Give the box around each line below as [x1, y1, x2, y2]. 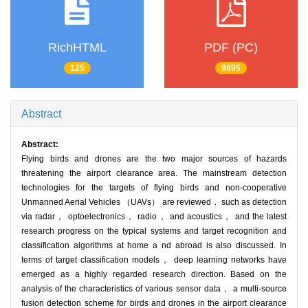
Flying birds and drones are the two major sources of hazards [21, 154, 287, 164]
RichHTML [47, 40, 107, 54]
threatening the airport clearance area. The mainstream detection [21, 168, 287, 179]
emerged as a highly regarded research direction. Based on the [21, 269, 287, 280]
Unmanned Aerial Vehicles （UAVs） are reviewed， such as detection [21, 197, 287, 208]
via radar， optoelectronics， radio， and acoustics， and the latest [21, 212, 287, 222]
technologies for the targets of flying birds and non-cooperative [21, 183, 287, 193]
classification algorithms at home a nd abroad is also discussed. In [21, 241, 287, 251]
